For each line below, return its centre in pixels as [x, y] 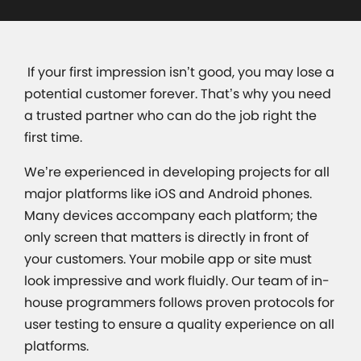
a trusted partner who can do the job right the [170, 116]
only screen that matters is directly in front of [166, 238]
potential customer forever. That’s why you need [178, 94]
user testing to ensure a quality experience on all [179, 325]
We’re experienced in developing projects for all [177, 172]
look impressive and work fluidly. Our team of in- [177, 281]
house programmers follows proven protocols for [179, 303]
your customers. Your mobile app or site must [168, 259]
